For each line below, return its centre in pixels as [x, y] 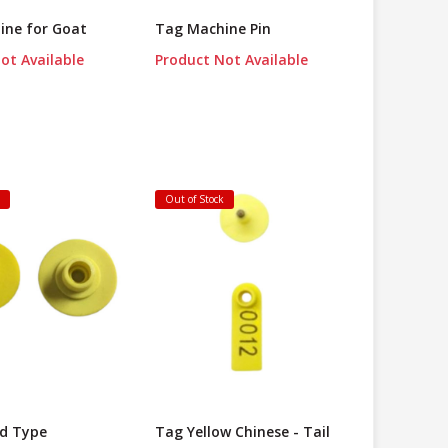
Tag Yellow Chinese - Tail [242, 432]
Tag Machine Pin [212, 29]
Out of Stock [194, 199]
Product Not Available [231, 60]
